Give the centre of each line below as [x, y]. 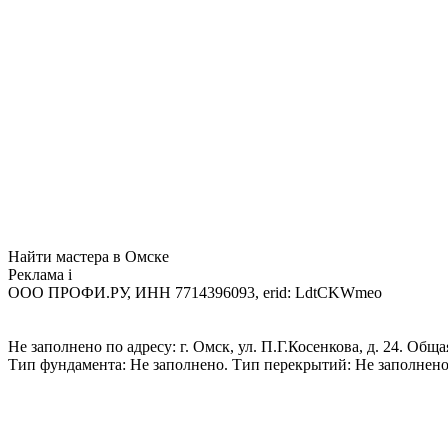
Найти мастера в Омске [88, 256]
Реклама [38, 274]
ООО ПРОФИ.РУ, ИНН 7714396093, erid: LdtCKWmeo [195, 292]
